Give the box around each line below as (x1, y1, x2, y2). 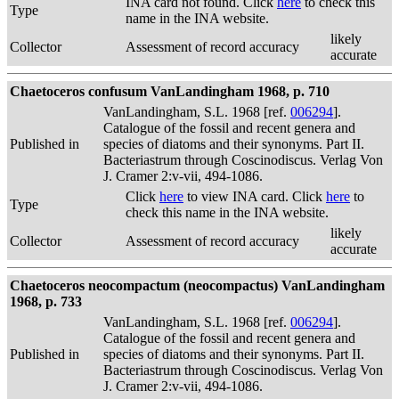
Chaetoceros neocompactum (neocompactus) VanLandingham (10, 278, 385, 293)
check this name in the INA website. (126, 205, 329, 220)
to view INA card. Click (183, 189, 326, 204)
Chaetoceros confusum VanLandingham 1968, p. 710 (10, 84, 330, 99)
